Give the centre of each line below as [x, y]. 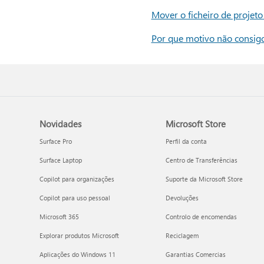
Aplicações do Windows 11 [78, 254]
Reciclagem [182, 235]
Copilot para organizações [77, 179]
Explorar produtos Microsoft [80, 235]
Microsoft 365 [60, 217]
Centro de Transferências [201, 160]
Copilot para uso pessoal [75, 198]
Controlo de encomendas [201, 217]
